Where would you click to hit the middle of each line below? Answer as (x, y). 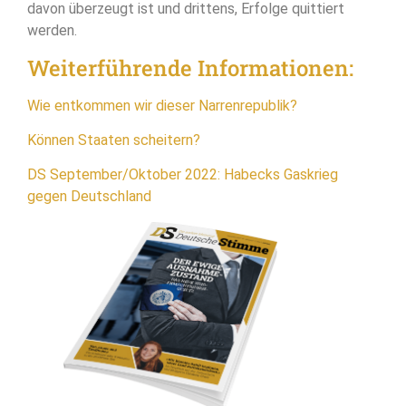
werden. (52, 31)
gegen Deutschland (89, 197)
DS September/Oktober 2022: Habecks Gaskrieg (183, 175)
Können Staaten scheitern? (114, 140)
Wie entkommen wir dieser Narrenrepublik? (162, 105)
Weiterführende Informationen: (190, 68)
